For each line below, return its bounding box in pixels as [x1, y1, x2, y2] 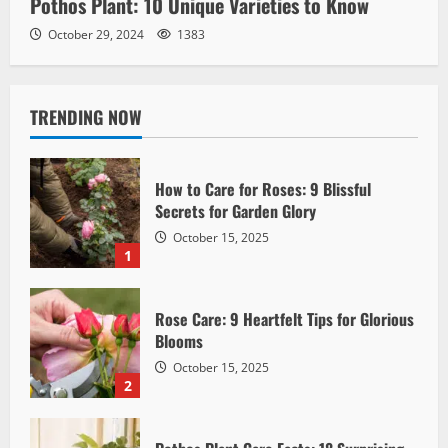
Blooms [155, 328, 203, 353]
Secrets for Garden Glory [155, 198, 316, 223]
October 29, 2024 [45, 25, 147, 43]
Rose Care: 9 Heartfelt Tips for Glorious [155, 306, 414, 331]
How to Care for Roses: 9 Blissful [155, 176, 371, 201]
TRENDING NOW [30, 103, 142, 130]
